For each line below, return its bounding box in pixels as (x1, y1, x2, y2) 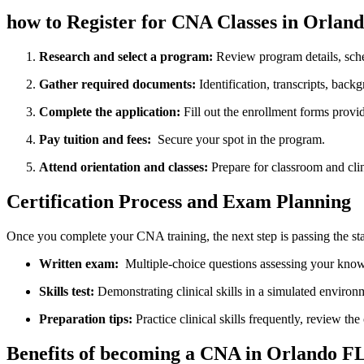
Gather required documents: (39, 77, 196, 92)
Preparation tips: (39, 311, 132, 326)
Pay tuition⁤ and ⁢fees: (39, 132, 151, 147)
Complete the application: (39, 105, 180, 119)
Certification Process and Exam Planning (6, 191, 351, 213)
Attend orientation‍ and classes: (39, 160, 208, 175)
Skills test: (39, 284, 94, 298)
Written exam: (39, 256, 119, 271)
